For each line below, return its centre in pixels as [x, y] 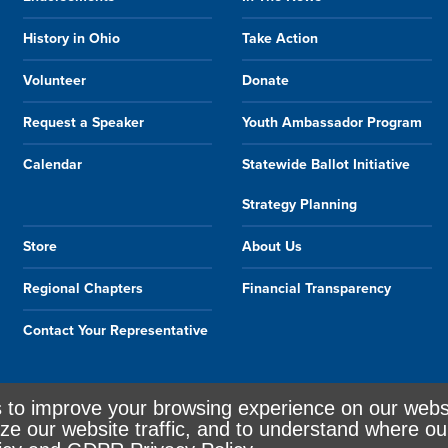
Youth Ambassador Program [332, 123]
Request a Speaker [84, 123]
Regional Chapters [83, 289]
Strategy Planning [300, 205]
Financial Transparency [317, 289]
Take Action [280, 39]
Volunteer [55, 81]
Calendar [53, 165]
